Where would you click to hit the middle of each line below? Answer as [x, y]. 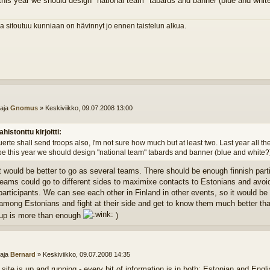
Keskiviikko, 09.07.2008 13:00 [89, 108]
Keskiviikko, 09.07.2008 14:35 [86, 254]
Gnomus [24, 108]
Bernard [23, 254]
